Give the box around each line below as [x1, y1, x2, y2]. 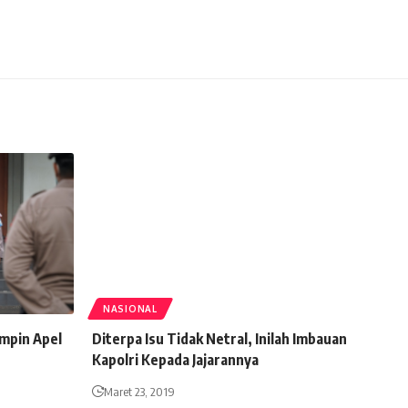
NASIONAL [103, 303, 158, 315]
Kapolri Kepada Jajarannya [92, 351, 259, 370]
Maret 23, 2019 [104, 384, 175, 400]
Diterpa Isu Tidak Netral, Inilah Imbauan [92, 330, 347, 349]
